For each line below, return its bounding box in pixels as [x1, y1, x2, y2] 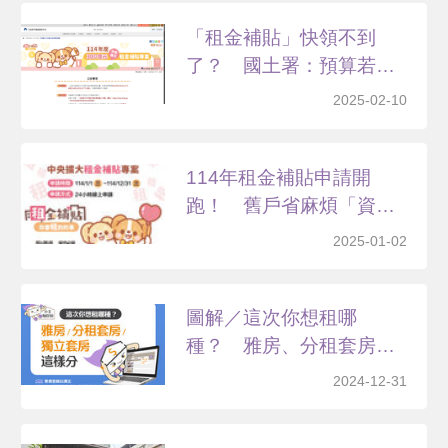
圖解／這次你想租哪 [186, 307, 358, 329]
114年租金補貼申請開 [186, 166, 372, 188]
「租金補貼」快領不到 [186, 26, 377, 48]
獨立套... [186, 363, 259, 385]
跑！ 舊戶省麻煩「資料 [186, 194, 396, 216]
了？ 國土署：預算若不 [186, 54, 396, 76]
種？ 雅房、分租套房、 [186, 335, 396, 357]
